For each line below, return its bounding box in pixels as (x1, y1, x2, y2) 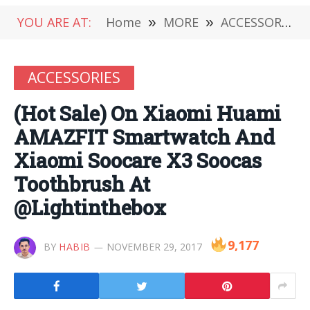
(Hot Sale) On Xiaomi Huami (14, 100, 282, 127)
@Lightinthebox (14, 194, 166, 221)
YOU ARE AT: (17, 14, 91, 30)
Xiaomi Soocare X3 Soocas (14, 147, 262, 174)
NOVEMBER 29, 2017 (106, 240, 202, 253)
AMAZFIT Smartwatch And (14, 124, 275, 150)
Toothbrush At (14, 171, 151, 197)
